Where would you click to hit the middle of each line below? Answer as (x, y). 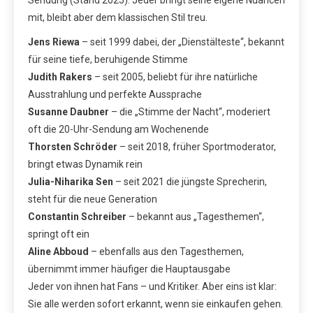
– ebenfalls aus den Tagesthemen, (166, 251)
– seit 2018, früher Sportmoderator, (197, 146)
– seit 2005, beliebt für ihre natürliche (175, 77)
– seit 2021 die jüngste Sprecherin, (190, 181)
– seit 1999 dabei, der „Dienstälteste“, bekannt (182, 42)
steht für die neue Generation (93, 199)
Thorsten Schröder (73, 146)
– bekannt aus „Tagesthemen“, (195, 216)
